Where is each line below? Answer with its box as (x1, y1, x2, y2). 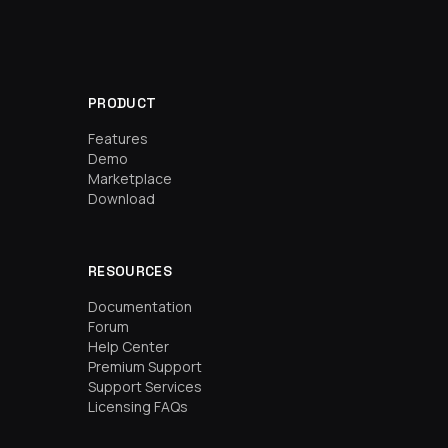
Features (88, 129, 148, 148)
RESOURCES (88, 262, 173, 280)
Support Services (88, 377, 202, 396)
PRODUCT (88, 94, 157, 112)
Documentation (88, 297, 192, 316)
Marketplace (88, 169, 172, 188)
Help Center (88, 337, 169, 356)
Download (88, 189, 155, 208)
